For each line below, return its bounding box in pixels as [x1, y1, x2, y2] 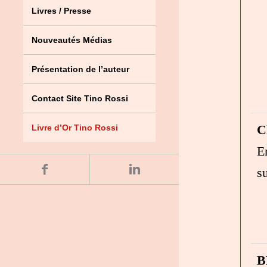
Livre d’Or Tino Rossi [31, 123, 118, 132]
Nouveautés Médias [31, 35, 112, 45]
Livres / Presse [31, 6, 91, 15]
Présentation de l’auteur [31, 64, 129, 74]
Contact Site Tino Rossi [31, 94, 128, 103]
